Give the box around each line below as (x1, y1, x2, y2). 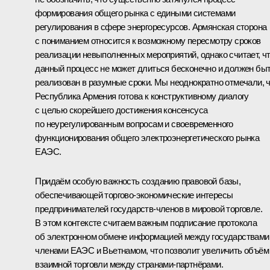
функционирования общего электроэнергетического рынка (35, 133, 260, 143)
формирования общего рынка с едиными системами (35, 8, 236, 19)
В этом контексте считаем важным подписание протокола (35, 218, 257, 228)
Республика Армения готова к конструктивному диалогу (35, 91, 249, 102)
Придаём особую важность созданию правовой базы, (35, 176, 241, 187)
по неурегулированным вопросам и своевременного (35, 119, 233, 130)
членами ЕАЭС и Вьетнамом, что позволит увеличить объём (35, 245, 269, 256)
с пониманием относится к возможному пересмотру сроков (35, 36, 261, 46)
